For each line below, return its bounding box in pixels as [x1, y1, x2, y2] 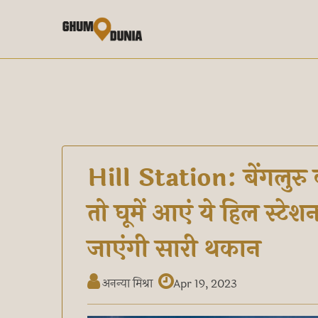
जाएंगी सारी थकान [87, 231, 261, 268]
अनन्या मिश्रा [99, 275, 153, 292]
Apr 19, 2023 [173, 275, 237, 292]
